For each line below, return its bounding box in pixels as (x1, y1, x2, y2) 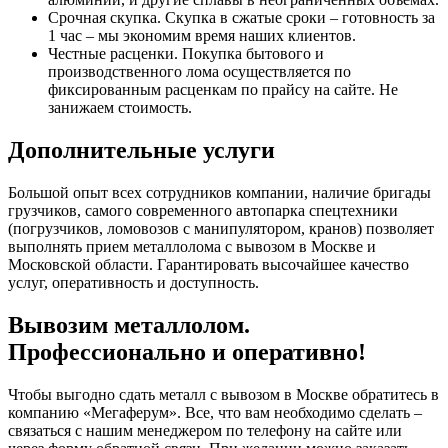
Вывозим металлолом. (8, 311, 250, 338)
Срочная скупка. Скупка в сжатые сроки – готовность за (48, 9, 435, 26)
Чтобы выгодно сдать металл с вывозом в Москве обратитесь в (8, 385, 439, 403)
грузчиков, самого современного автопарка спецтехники (8, 201, 398, 219)
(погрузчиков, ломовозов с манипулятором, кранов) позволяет (8, 219, 434, 237)
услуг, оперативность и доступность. (8, 273, 259, 291)
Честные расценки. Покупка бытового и (48, 45, 324, 62)
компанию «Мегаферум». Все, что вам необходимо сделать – (8, 403, 422, 421)
